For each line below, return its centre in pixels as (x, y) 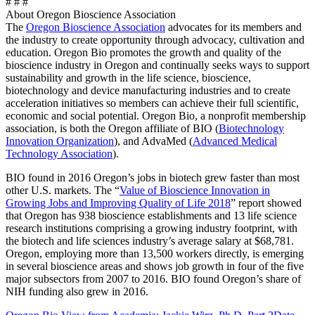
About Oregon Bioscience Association (91, 14)
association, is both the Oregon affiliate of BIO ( (112, 128)
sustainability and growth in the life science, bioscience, (128, 77)
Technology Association (59, 153)
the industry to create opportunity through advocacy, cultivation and (155, 39)
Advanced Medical (235, 141)
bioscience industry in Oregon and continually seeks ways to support (157, 65)
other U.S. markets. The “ (63, 190)
